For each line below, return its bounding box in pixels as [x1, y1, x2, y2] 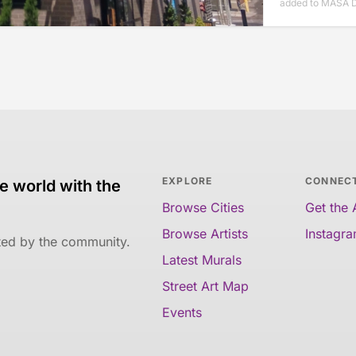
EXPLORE [162, 175, 213, 188]
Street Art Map [162, 278, 249, 295]
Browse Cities [162, 199, 244, 216]
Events [162, 304, 202, 321]
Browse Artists [162, 226, 248, 242]
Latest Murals [162, 252, 242, 269]
